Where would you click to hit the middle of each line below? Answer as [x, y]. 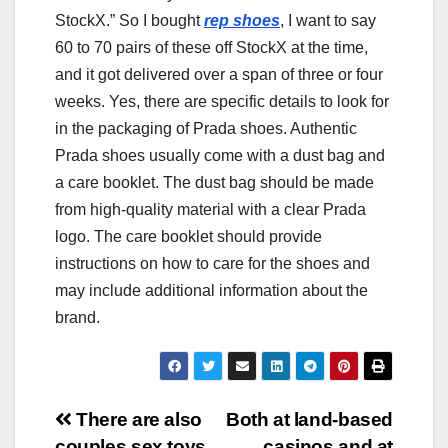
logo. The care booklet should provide [188, 237]
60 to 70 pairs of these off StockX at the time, [211, 48]
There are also [136, 420]
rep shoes [242, 21]
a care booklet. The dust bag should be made [214, 183]
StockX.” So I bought [129, 21]
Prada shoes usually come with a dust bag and [220, 156]
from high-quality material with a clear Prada [210, 210]
